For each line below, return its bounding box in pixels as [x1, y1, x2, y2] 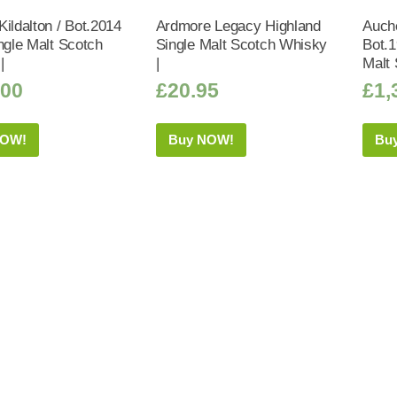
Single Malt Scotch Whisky [155, 36, 328, 53]
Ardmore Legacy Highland [155, 18, 321, 35]
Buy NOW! [167, 132, 234, 148]
